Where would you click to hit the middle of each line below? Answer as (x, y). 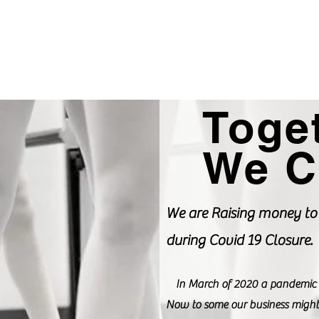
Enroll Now (123, 75)
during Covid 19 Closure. (239, 241)
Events (65, 75)
